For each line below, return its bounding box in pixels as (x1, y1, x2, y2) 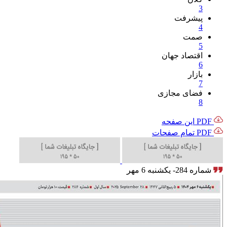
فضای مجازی (158, 89, 203, 97)
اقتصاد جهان (162, 51, 203, 60)
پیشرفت (174, 14, 203, 22)
